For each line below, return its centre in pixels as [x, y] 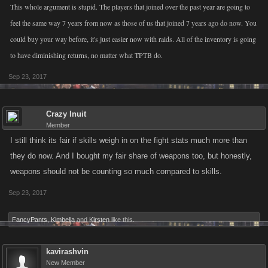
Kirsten [99, 220]
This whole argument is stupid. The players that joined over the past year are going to [130, 7]
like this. [122, 220]
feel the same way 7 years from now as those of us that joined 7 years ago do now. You [133, 23]
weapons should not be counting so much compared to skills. [116, 171]
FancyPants [30, 220]
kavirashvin [67, 252]
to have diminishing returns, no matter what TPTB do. [86, 55]
